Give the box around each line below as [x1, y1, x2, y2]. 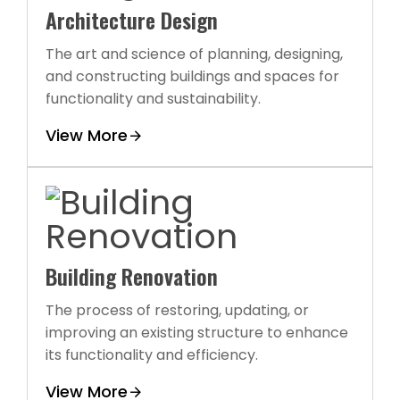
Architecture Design [46, 3, 218, 36]
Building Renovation [46, 259, 218, 292]
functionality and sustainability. [46, 87, 261, 109]
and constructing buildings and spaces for [46, 65, 339, 87]
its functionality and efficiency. [46, 344, 258, 365]
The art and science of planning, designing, [46, 43, 343, 64]
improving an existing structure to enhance [46, 321, 348, 343]
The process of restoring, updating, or [46, 299, 309, 321]
